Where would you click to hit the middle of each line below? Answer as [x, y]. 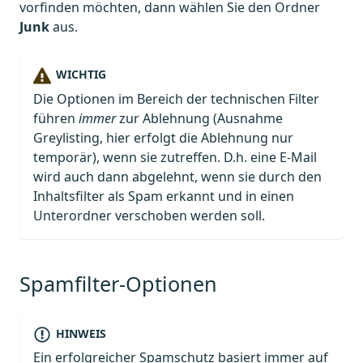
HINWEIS [81, 333]
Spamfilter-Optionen [118, 283]
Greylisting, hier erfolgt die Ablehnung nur [163, 137]
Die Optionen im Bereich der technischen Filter [176, 98]
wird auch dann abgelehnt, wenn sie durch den [177, 176]
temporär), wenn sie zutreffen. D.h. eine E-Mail [175, 157]
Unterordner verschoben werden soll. [149, 215]
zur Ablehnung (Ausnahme [199, 118]
